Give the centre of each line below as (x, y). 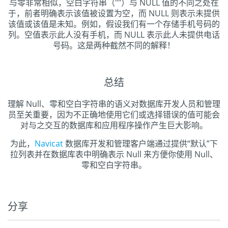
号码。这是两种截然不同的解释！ (114, 45)
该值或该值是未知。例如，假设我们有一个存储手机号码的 (114, 24)
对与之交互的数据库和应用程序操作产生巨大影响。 (114, 125)
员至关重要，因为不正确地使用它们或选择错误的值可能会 (114, 114)
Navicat (49, 143)
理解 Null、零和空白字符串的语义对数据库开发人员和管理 (114, 104)
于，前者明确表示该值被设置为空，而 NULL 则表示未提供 (114, 13)
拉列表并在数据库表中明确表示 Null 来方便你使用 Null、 (114, 154)
